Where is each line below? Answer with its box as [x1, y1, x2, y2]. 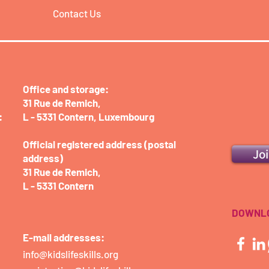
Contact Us [53, 7, 101, 19]
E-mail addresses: [23, 231, 104, 243]
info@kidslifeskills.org [23, 248, 118, 260]
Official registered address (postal [23, 138, 176, 150]
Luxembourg [97, 110, 154, 122]
